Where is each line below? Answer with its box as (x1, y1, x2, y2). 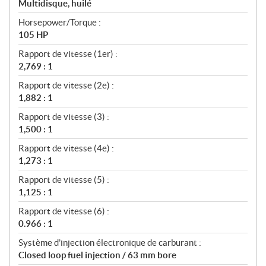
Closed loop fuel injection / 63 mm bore (18, 249, 176, 260)
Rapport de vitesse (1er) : (18, 48, 118, 59)
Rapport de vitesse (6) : (18, 205, 109, 216)
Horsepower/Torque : (18, 17, 101, 27)
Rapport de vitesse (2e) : (18, 80, 114, 90)
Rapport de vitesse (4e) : (18, 142, 114, 153)
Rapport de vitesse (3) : (18, 111, 109, 122)
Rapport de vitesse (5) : (18, 174, 109, 185)
